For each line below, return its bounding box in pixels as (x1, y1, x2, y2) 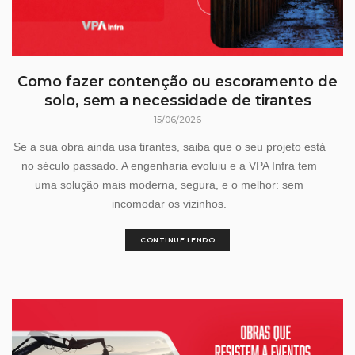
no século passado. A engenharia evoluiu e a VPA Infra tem (21, 158, 318, 172)
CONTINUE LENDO (140, 235, 215, 244)
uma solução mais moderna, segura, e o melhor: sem (35, 177, 304, 191)
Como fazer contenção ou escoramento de (17, 72, 338, 90)
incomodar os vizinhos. (112, 197, 227, 210)
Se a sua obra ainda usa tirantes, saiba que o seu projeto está (13, 139, 326, 153)
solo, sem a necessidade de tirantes (44, 91, 311, 109)
